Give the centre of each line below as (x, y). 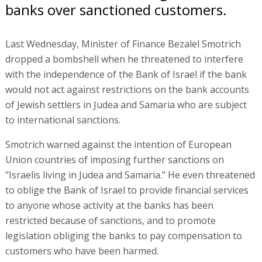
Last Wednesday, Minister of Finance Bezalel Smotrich (123, 44)
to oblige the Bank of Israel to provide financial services (127, 190)
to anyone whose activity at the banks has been (109, 205)
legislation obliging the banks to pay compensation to (123, 235)
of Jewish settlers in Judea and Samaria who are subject (126, 104)
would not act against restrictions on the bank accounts (127, 89)
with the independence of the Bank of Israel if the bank (126, 74)
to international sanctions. (63, 120)
